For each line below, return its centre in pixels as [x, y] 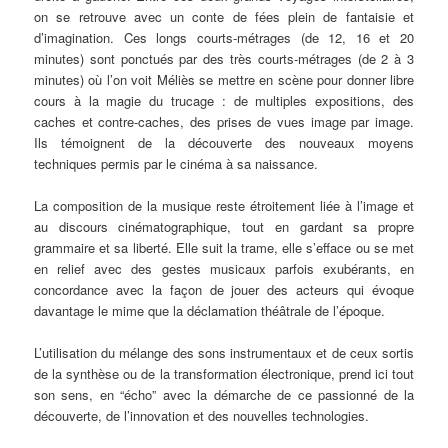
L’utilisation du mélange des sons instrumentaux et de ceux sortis [224, 352]
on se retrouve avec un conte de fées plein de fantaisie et [224, 16]
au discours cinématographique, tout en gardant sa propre [224, 226]
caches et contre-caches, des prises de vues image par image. [224, 121]
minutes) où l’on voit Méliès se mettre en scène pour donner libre [224, 79]
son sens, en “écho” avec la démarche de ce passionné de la [224, 394]
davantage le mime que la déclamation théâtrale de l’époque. [210, 310]
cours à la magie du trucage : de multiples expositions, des [224, 100]
